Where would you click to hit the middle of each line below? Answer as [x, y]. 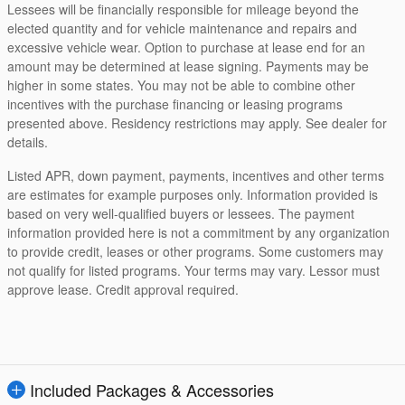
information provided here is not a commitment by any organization [198, 232]
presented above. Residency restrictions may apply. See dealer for [197, 122]
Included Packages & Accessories [152, 389]
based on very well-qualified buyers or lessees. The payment [181, 213]
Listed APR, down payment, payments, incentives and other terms [196, 175]
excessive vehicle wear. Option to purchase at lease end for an [186, 47]
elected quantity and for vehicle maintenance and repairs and [182, 28]
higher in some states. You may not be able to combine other [181, 85]
